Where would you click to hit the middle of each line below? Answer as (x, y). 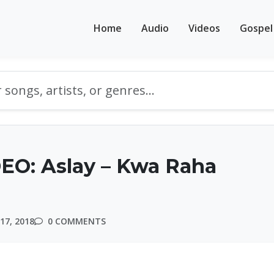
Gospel (256, 28)
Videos (204, 28)
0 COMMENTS (76, 221)
